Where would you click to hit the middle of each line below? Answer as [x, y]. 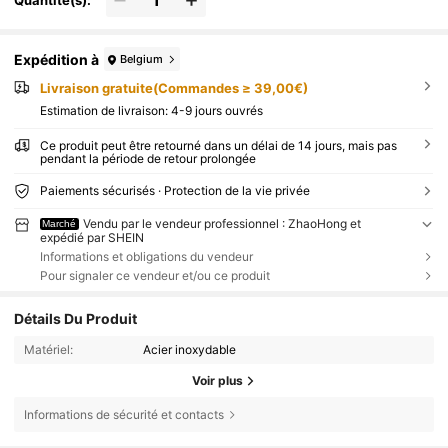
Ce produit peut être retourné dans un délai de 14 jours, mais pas [218, 145]
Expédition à [57, 59]
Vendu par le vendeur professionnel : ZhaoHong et [222, 223]
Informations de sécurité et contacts [123, 414]
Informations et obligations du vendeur [146, 256]
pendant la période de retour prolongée [147, 158]
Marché [59, 223]
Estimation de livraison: [105, 110]
